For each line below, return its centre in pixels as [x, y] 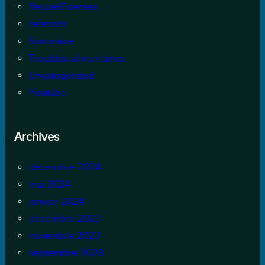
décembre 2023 [64, 218]
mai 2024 [49, 184]
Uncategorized [61, 75]
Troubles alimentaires [76, 58]
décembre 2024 [64, 167]
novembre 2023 [64, 235]
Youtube [47, 92]
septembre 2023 [65, 253]
